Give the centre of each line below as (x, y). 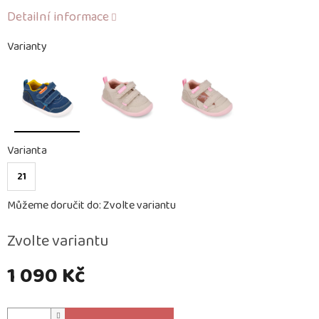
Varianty (27, 47)
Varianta (27, 151)
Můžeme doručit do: (54, 206)
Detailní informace (58, 17)
